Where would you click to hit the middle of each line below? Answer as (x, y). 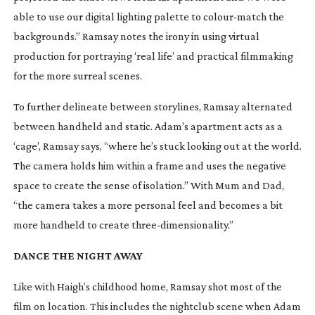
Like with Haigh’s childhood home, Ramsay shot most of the (147, 286)
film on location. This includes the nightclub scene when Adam (157, 306)
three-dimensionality (179, 224)
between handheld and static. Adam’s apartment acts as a (148, 126)
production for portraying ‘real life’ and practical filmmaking (153, 56)
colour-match (234, 16)
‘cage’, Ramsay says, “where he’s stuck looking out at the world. (157, 146)
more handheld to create (72, 224)
